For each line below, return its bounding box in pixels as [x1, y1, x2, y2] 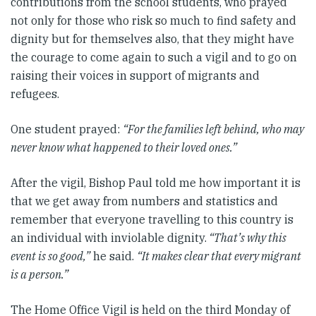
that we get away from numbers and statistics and [11, 193, 278, 208]
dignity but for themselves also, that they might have [11, 31, 294, 46]
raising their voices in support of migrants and [11, 68, 260, 83]
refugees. [11, 86, 59, 101]
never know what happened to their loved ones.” [11, 140, 237, 154]
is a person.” [11, 267, 68, 281]
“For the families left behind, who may [123, 121, 304, 136]
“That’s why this [207, 230, 286, 245]
